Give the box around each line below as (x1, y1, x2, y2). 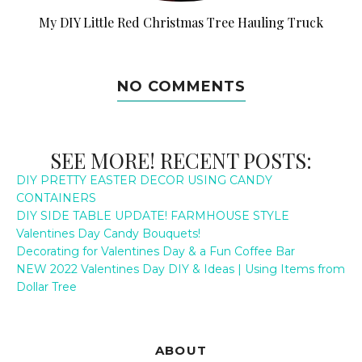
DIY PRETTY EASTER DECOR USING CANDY (16, 172, 272, 187)
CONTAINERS (16, 190, 96, 205)
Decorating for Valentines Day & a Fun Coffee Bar (16, 243, 295, 259)
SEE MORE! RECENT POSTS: (50, 145, 312, 175)
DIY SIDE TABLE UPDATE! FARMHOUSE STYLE (16, 208, 289, 223)
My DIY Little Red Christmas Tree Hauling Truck (39, 13, 323, 31)
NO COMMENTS (116, 77, 246, 95)
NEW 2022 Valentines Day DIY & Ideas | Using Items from (16, 261, 345, 276)
